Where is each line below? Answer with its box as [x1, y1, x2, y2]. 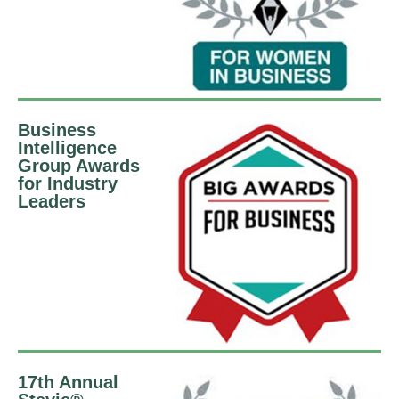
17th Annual [18, 372, 118, 392]
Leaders [18, 191, 85, 211]
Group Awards [18, 155, 140, 175]
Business [18, 119, 96, 140]
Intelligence [18, 137, 117, 158]
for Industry [18, 173, 118, 193]
